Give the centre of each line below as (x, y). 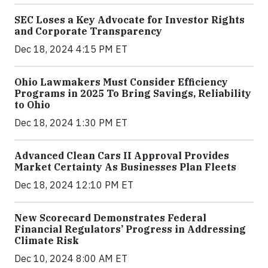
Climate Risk (47, 240)
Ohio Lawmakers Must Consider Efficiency (121, 82)
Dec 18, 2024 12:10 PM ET (74, 185)
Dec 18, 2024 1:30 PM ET (71, 122)
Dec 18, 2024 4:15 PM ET (71, 49)
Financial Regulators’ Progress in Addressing (130, 229)
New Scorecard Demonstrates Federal (110, 217)
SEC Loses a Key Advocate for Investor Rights (130, 19)
